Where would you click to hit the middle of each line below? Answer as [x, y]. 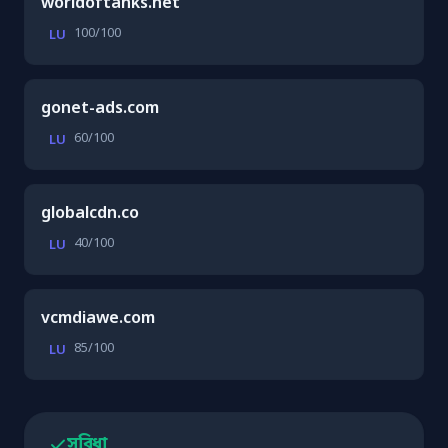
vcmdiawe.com [98, 318]
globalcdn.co [90, 213]
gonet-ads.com [100, 108]
